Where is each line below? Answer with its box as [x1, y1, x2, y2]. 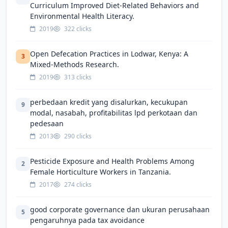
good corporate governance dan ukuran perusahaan [30, 204, 210, 214]
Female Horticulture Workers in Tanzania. [30, 166, 171, 177]
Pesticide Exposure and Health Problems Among [30, 156, 194, 166]
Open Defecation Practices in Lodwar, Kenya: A [30, 48, 188, 59]
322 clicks [63, 24, 92, 33]
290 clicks [63, 131, 92, 140]
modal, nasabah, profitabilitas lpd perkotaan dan [30, 107, 197, 118]
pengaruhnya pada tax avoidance [30, 215, 145, 225]
